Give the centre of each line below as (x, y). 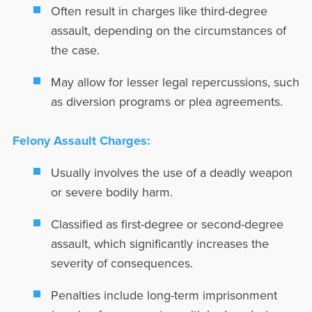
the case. (75, 50)
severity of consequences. (122, 263)
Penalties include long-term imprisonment (164, 295)
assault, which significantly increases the (159, 243)
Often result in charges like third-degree (159, 11)
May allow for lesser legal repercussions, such (175, 82)
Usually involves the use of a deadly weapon (171, 172)
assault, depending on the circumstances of (168, 30)
